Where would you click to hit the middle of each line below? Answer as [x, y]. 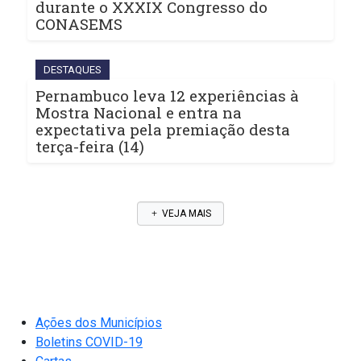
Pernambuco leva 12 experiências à [167, 96]
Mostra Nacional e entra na [139, 113]
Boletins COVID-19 [89, 342]
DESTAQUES [73, 70]
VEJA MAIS [185, 214]
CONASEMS [79, 24]
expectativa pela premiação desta [163, 130]
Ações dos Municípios [99, 323]
